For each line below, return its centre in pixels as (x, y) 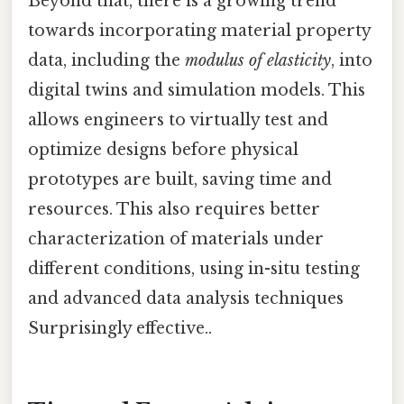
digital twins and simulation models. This (197, 90)
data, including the (106, 60)
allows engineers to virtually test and (178, 119)
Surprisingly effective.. (120, 328)
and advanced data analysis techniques (186, 298)
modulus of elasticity (258, 60)
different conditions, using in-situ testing (194, 268)
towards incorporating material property (199, 30)
